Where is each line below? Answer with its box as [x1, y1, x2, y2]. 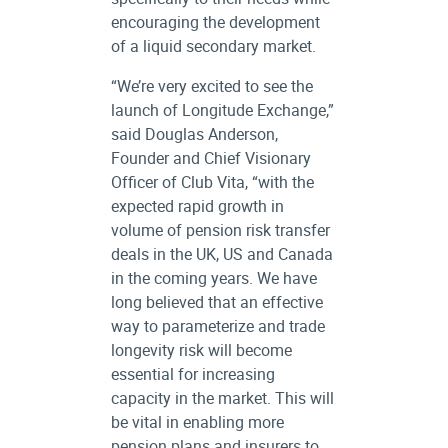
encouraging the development [110, 11, 320, 33]
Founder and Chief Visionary [110, 147, 311, 169]
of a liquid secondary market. [110, 35, 316, 57]
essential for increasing [110, 363, 275, 385]
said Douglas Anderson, [110, 123, 278, 145]
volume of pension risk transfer [110, 219, 330, 241]
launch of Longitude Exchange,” [110, 99, 334, 121]
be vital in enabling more [110, 411, 284, 433]
